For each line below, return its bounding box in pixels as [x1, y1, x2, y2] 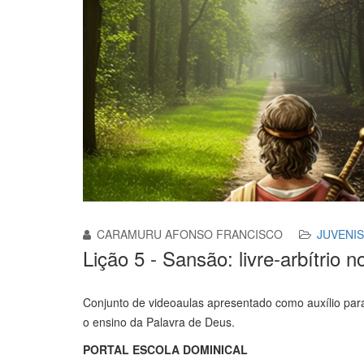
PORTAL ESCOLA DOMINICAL [83, 340, 248, 357]
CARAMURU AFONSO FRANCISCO [97, 225, 283, 242]
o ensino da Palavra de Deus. [83, 313, 235, 330]
